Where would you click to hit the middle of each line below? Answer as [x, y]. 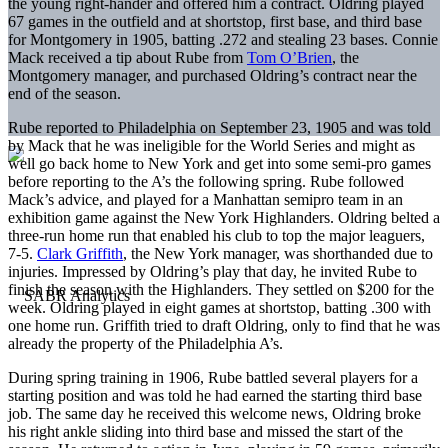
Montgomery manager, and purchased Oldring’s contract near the [212, 75]
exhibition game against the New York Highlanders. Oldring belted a [224, 217]
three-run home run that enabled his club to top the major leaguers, [216, 235]
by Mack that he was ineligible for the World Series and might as [211, 145]
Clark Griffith [80, 253]
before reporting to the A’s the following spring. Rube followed [206, 181]
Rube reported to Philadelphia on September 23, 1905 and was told [219, 127]
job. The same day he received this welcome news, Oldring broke [214, 413]
